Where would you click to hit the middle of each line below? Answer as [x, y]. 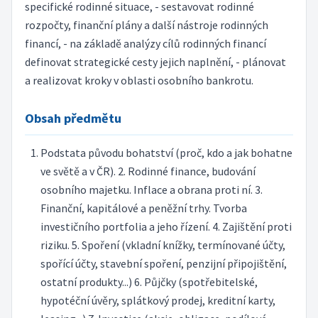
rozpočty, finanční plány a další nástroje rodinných [146, 25]
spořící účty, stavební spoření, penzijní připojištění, [163, 264]
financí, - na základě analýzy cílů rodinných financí [145, 44]
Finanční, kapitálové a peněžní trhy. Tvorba [143, 208]
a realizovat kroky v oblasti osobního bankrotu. [139, 81]
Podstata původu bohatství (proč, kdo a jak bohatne [166, 153]
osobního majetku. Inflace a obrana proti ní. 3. [151, 190]
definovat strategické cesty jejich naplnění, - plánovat [155, 62]
